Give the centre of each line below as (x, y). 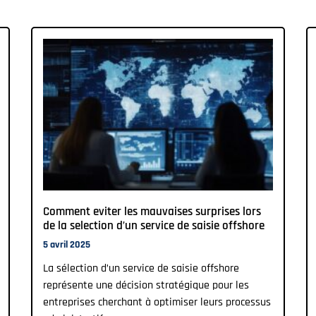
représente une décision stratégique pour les (146, 286)
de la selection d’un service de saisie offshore (154, 226)
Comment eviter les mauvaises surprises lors (152, 212)
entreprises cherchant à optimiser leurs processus (157, 303)
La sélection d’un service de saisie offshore (141, 269)
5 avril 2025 (67, 245)
